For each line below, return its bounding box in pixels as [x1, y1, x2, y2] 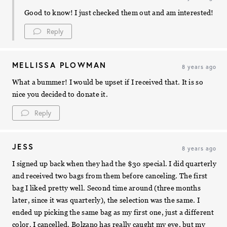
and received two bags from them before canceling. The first [12, 171, 208, 180]
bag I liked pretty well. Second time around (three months [12, 183, 201, 192]
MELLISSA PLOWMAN [12, 60, 107, 70]
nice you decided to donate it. [12, 90, 108, 98]
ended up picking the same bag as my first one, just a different [12, 208, 214, 216]
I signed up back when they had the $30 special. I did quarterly [12, 159, 216, 168]
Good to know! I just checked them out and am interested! [24, 8, 214, 17]
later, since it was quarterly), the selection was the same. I [12, 196, 200, 204]
